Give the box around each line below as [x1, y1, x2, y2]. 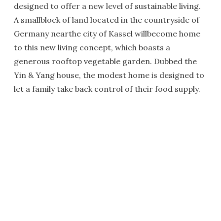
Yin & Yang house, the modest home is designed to [14, 70, 204, 80]
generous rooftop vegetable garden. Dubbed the [14, 56, 197, 66]
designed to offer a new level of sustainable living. [14, 1, 201, 11]
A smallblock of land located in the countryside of [14, 15, 199, 25]
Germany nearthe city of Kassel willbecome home [14, 29, 200, 38]
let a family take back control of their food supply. [14, 84, 200, 94]
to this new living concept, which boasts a [14, 42, 170, 52]
